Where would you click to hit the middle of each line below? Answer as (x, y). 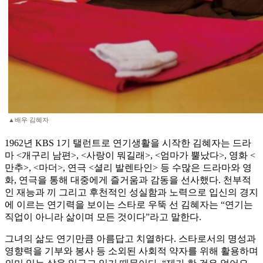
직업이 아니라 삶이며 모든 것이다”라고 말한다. (103, 217)
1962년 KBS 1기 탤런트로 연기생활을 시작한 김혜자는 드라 (128, 143)
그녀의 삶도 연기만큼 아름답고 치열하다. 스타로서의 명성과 (130, 239)
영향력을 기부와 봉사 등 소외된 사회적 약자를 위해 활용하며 (131, 251)
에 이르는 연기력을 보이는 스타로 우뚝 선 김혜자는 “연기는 (129, 205)
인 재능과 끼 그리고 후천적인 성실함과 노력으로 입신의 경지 (131, 193)
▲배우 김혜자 (28, 120)
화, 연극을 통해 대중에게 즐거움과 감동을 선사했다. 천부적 (128, 180)
